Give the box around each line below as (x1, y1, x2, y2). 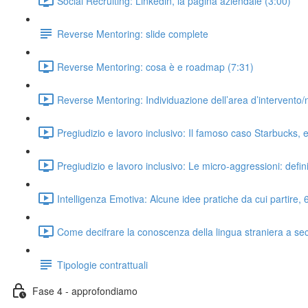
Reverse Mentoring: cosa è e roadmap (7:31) (57, 59, 254, 74)
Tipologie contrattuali (57, 257, 148, 272)
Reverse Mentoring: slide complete (57, 26, 208, 41)
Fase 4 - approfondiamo (32, 283, 137, 298)
